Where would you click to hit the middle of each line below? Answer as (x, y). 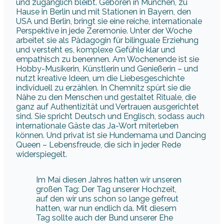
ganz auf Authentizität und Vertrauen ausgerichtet (107, 107)
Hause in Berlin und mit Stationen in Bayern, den (103, 12)
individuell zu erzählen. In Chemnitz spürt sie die (103, 88)
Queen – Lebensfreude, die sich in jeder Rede (98, 145)
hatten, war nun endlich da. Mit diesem (106, 208)
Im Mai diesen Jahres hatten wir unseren (109, 180)
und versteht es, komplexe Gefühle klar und (95, 50)
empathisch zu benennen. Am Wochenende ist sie (107, 59)
